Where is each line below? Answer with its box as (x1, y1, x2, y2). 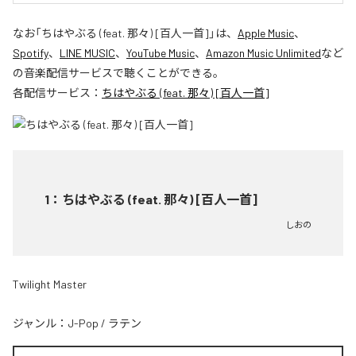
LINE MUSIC (60, 46, 115, 60)
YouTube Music (126, 46, 195, 60)
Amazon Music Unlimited (206, 46, 321, 60)
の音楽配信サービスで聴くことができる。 (13, 66, 224, 80)
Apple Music (238, 26, 294, 41)
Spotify (13, 46, 48, 60)
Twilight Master (13, 277, 87, 292)
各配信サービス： (13, 86, 102, 100)
